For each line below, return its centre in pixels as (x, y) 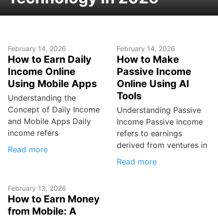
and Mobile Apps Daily (49, 121)
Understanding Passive (159, 110)
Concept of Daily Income (54, 110)
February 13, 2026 (37, 188)
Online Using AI (153, 84)
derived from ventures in (162, 145)
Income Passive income (160, 122)
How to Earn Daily (50, 60)
